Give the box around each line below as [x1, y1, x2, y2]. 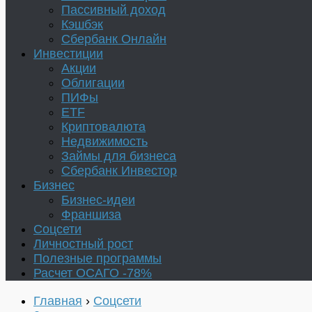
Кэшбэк [61, 17, 103, 32]
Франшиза [61, 208, 121, 222]
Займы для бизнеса [61, 149, 176, 164]
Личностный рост [33, 237, 133, 251]
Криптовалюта [61, 120, 146, 134]
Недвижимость [61, 134, 148, 149]
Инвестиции [33, 47, 103, 61]
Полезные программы [33, 251, 162, 266]
